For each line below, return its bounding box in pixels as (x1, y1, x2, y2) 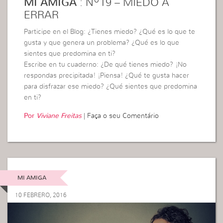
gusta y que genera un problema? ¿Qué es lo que (24, 39, 180, 47)
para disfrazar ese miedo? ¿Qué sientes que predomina (24, 83, 198, 91)
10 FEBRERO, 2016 (15, 192, 67, 198)
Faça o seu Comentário (87, 112, 159, 120)
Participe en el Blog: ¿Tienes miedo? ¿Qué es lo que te (24, 28, 196, 36)
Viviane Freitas (36, 112, 82, 120)
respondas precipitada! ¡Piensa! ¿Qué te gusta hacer (24, 72, 190, 80)
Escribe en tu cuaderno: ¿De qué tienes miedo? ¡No (24, 61, 187, 69)
